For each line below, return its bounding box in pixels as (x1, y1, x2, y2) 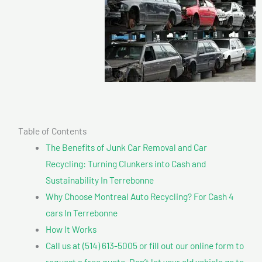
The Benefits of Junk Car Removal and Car (45, 141, 207, 153)
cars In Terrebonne (45, 206, 118, 218)
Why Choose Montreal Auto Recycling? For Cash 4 (45, 190, 234, 202)
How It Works (45, 223, 96, 235)
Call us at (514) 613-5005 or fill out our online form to (45, 239, 244, 251)
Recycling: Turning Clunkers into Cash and (45, 157, 206, 169)
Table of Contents (18, 125, 87, 136)
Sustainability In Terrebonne (45, 174, 154, 185)
